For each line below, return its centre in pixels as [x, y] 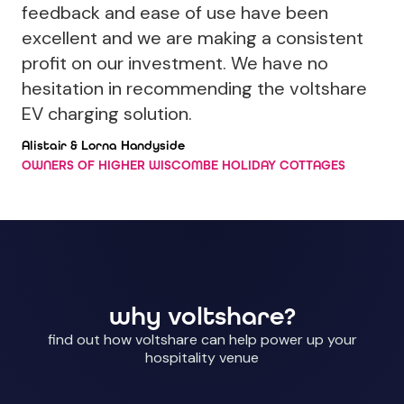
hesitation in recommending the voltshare [194, 89]
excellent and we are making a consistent [193, 38]
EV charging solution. [107, 114]
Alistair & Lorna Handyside [103, 146]
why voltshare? [202, 317]
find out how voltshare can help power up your [202, 340]
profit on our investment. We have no [175, 64]
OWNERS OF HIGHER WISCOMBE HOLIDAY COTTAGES [184, 166]
